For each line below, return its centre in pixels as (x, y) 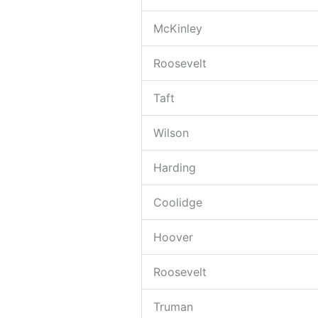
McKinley (177, 28)
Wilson (171, 132)
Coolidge (177, 202)
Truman (173, 306)
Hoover (173, 237)
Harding (174, 167)
